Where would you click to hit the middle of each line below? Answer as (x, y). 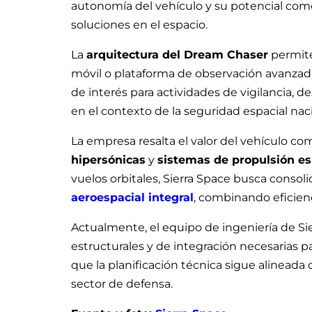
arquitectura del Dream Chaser (177, 54)
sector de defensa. (122, 283)
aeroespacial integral (132, 197)
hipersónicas (108, 159)
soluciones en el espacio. (139, 24)
